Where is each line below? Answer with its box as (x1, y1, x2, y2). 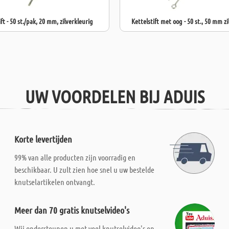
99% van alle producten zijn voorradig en (14, 152, 136, 162)
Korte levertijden (14, 133, 73, 145)
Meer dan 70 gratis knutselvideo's (14, 204, 130, 216)
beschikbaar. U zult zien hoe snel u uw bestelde (14, 165, 155, 174)
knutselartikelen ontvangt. (14, 177, 96, 187)
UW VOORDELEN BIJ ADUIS (25, 85, 204, 107)
